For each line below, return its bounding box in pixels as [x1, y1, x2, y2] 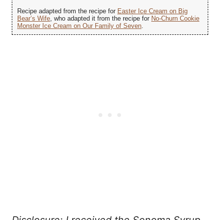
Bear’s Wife [17, 14, 50, 22]
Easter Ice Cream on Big [117, 7, 188, 15]
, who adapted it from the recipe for [50, 14, 151, 22]
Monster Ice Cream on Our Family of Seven [17, 22, 141, 29]
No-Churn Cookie [151, 14, 199, 22]
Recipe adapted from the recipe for [17, 7, 117, 15]
